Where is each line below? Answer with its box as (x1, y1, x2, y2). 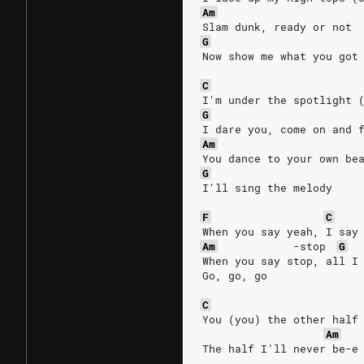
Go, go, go (202, 268, 267, 283)
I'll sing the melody (202, 180, 332, 195)
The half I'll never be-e (202, 341, 358, 356)
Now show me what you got (202, 49, 358, 63)
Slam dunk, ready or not (202, 19, 352, 34)
